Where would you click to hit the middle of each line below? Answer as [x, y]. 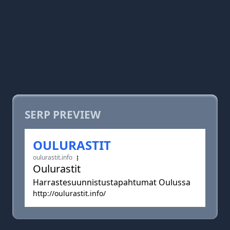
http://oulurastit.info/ [69, 193]
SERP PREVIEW [63, 114]
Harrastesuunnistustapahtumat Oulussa [112, 182]
